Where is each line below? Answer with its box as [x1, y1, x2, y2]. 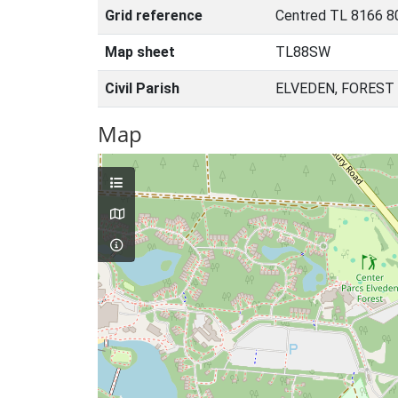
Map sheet [105, 44, 175, 60]
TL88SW [275, 44, 330, 60]
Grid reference [105, 7, 203, 24]
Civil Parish [105, 80, 179, 97]
